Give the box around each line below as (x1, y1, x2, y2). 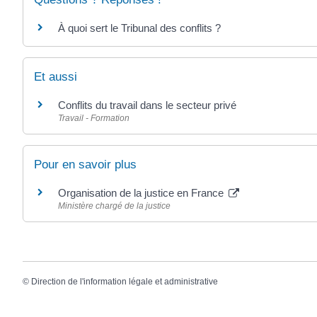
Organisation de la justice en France (58, 186, 226, 199)
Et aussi (34, 69, 77, 83)
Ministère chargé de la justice (58, 200, 171, 211)
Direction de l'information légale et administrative (31, 277, 218, 287)
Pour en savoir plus (34, 157, 137, 171)
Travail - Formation (58, 113, 129, 123)
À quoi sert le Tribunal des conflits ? (58, 22, 221, 35)
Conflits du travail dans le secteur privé (58, 98, 236, 111)
